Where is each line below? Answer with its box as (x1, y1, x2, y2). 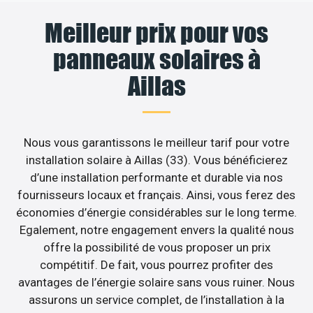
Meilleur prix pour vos (45, 17, 268, 49)
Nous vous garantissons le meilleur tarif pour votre (24, 136, 289, 150)
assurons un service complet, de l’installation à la (29, 293, 284, 307)
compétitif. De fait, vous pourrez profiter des (40, 258, 273, 272)
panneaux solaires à (52, 44, 261, 75)
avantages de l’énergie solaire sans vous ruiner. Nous (18, 275, 295, 290)
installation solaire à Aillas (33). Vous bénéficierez (25, 153, 288, 168)
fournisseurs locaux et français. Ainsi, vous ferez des (17, 188, 296, 203)
